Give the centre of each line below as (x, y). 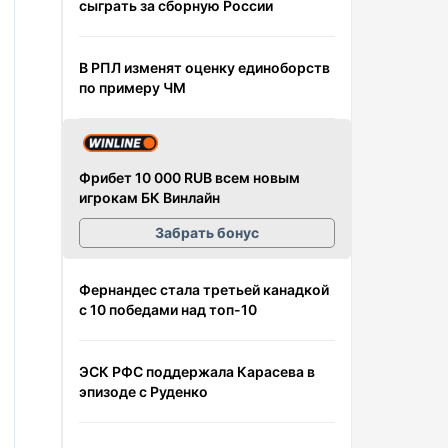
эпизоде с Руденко (143, 391)
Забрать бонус (207, 232)
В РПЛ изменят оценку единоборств (204, 67)
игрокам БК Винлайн (149, 197)
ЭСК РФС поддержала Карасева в (197, 371)
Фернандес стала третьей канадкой (204, 289)
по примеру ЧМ (132, 87)
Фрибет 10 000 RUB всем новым (189, 177)
